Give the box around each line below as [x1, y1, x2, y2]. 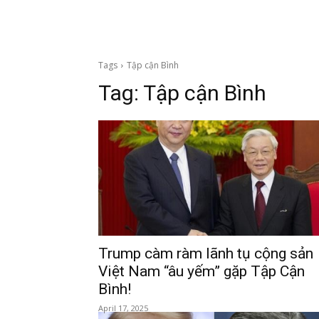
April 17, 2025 [98, 303, 148, 313]
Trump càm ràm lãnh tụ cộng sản [98, 245, 313, 262]
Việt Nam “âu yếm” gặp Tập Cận [98, 263, 305, 280]
